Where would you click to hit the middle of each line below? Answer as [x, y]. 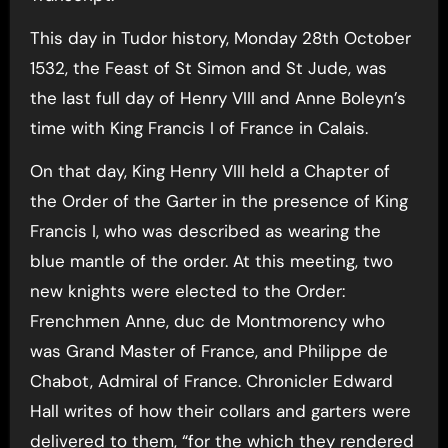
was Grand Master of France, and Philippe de [208, 351]
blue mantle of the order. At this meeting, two [211, 261]
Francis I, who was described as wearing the [205, 231]
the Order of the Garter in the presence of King [218, 201]
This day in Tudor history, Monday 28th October [220, 38]
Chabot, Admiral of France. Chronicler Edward [211, 381]
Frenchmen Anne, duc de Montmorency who [207, 321]
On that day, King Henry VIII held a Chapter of [209, 171]
